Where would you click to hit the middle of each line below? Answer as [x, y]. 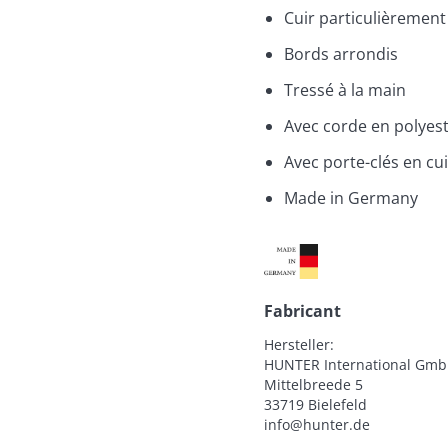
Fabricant [302, 310]
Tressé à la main [345, 89]
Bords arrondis [341, 53]
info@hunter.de [317, 424]
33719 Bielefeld [315, 404]
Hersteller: [299, 344]
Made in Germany [351, 197]
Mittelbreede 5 [313, 384]
